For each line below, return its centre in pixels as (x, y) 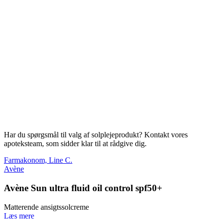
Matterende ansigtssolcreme (46, 207)
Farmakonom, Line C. (38, 160)
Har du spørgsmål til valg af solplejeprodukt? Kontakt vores (96, 135)
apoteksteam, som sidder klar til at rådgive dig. (75, 144)
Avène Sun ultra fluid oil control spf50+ (83, 188)
